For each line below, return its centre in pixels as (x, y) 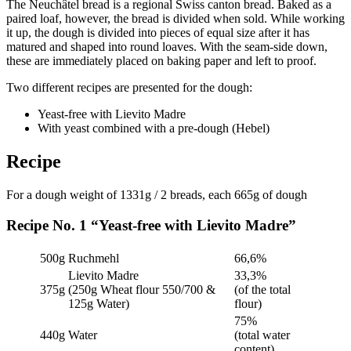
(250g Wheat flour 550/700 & (142, 289)
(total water (262, 335)
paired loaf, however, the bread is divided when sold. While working (175, 19)
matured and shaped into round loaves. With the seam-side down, (167, 47)
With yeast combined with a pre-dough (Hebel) (154, 128)
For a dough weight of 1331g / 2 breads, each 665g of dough (157, 195)
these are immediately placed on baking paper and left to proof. (161, 61)
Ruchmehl (94, 258)
